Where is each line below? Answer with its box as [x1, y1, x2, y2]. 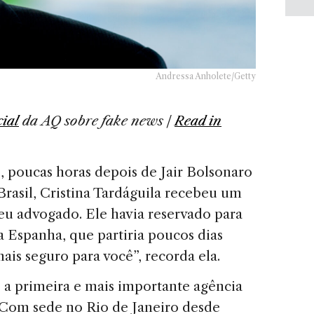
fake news [102, 113, 163, 130]
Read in [175, 113, 221, 130]
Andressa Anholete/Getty [156, 71, 256, 82]
